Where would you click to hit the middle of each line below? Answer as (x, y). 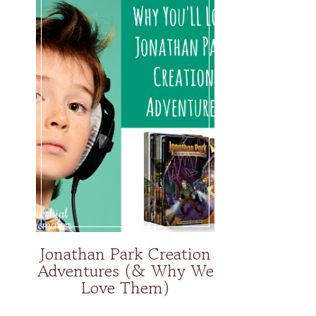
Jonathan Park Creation (126, 253)
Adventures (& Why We (125, 270)
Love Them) (125, 287)
